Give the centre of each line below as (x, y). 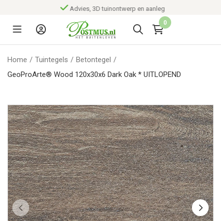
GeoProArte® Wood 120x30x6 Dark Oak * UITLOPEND (94, 74)
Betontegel (93, 60)
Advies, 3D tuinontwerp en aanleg (115, 9)
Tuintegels (52, 60)
